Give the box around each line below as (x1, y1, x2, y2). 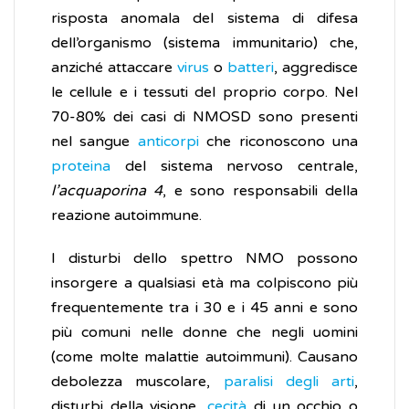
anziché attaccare (51, 58, 177, 78)
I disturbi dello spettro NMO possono (51, 249, 358, 268)
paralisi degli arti (223, 372, 354, 392)
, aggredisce (274, 58, 358, 78)
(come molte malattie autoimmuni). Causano (51, 348, 358, 367)
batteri (227, 58, 274, 78)
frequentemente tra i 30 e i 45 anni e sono (51, 299, 358, 318)
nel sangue (51, 132, 138, 152)
